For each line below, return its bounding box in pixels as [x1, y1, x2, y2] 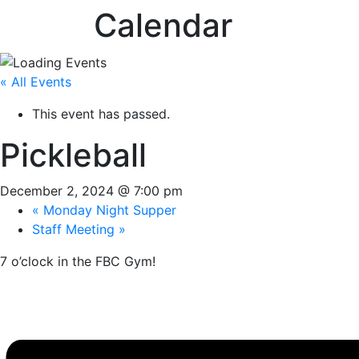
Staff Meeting [32, 220, 119, 237]
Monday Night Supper [39, 201, 176, 218]
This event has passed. [32, 105, 170, 122]
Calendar [94, 6, 232, 45]
